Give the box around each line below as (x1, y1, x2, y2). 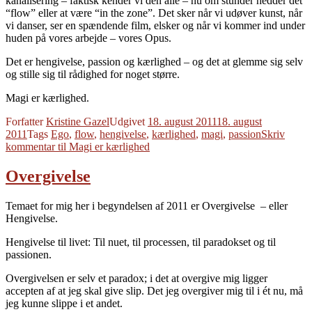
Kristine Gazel (46, 116, 109, 128)
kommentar (6, 141, 58, 153)
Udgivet (109, 116, 148, 128)
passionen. (6, 249, 52, 261)
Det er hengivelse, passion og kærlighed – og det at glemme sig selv (6, 56, 303, 68)
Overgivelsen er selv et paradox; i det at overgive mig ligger (6, 272, 267, 285)
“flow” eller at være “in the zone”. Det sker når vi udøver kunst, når (6, 7, 302, 19)
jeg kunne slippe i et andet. (6, 297, 123, 310)
